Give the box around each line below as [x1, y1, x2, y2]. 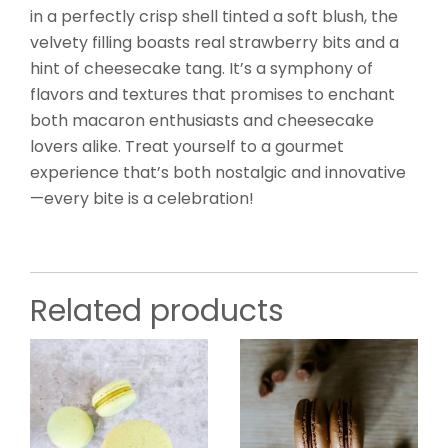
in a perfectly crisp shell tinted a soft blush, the [30, 5, 398, 29]
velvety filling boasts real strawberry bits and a [30, 31, 399, 55]
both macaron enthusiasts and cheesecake [30, 109, 374, 133]
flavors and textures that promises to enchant [30, 83, 395, 107]
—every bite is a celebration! [30, 187, 254, 211]
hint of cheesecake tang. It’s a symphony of [30, 57, 373, 81]
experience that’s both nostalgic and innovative [30, 161, 406, 185]
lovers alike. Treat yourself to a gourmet [30, 135, 344, 159]
